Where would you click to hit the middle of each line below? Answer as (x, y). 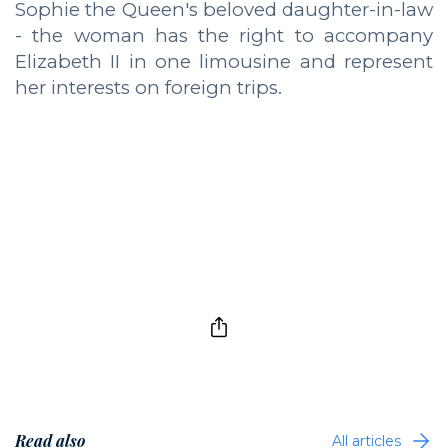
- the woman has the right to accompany (224, 36)
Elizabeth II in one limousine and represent (224, 62)
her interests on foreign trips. (148, 88)
